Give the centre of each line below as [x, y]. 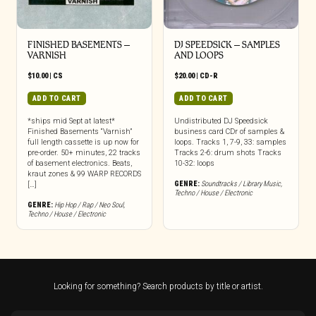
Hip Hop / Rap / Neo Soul [89, 205]
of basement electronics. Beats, [79, 164]
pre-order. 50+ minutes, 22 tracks [84, 153]
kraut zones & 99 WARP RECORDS [84, 174]
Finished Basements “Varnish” [79, 132]
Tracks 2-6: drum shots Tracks [227, 153]
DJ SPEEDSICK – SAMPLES [227, 45]
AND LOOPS [199, 56]
